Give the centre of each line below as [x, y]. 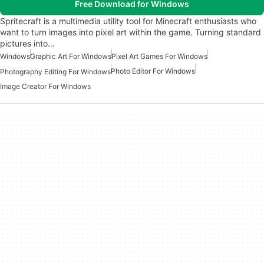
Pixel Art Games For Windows [159, 56]
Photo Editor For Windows [153, 71]
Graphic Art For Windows [71, 56]
